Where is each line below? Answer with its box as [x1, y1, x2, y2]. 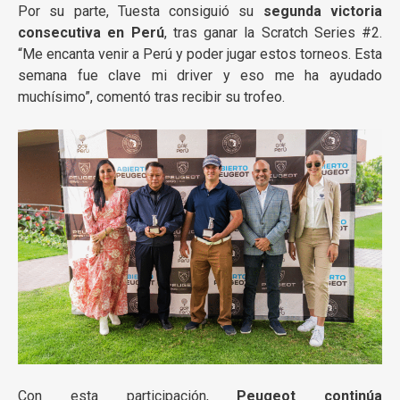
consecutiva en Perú [18, 24, 164, 42]
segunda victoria [262, 3, 383, 21]
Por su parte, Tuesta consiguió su [18, 3, 263, 21]
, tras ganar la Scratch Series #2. [163, 24, 382, 42]
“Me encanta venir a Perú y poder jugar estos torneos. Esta [18, 46, 382, 63]
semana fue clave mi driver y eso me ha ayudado [18, 67, 382, 85]
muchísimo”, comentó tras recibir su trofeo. [18, 88, 285, 106]
